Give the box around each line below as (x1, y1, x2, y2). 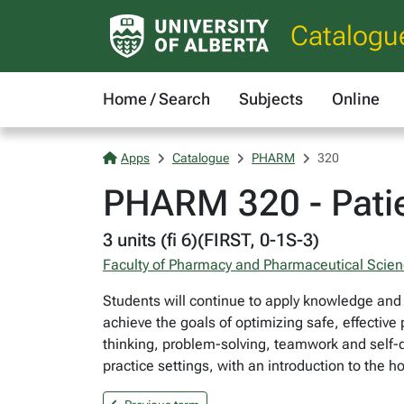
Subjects (239, 89, 303, 108)
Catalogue (172, 151, 229, 165)
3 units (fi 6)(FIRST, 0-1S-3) (103, 229, 319, 251)
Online (332, 89, 380, 108)
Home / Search (103, 89, 210, 108)
